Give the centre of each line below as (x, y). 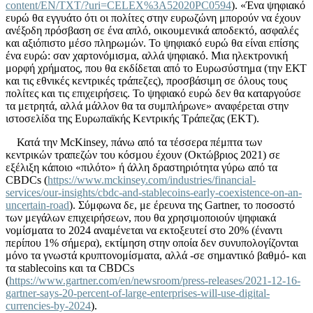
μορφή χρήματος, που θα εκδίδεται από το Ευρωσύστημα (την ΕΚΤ (156, 68)
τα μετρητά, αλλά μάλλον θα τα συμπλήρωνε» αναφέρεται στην (147, 105)
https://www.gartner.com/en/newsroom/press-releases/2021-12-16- (155, 280)
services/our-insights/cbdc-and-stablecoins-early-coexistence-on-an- (154, 192)
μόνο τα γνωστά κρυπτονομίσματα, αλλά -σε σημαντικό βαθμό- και (156, 255)
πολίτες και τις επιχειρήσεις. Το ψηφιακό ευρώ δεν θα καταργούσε (153, 93)
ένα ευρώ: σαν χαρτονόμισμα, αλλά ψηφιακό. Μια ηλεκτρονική (147, 55)
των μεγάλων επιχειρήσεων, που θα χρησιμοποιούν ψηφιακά (141, 217)
